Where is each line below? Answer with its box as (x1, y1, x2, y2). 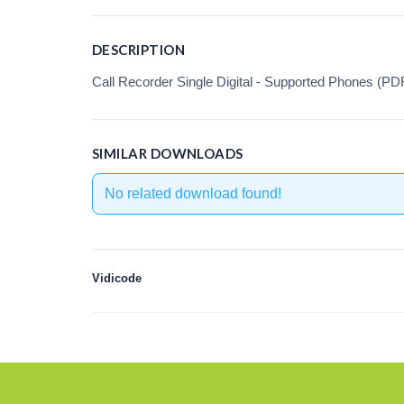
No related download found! (104, 186, 281, 201)
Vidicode (92, 271, 142, 285)
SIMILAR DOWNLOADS (92, 145, 243, 161)
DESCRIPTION (92, 41, 185, 58)
